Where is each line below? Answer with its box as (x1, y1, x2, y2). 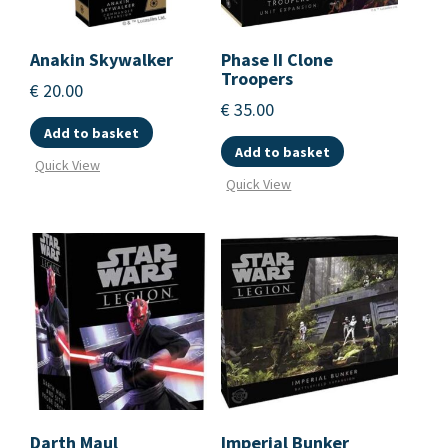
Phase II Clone (221, 47, 334, 71)
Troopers (221, 66, 294, 90)
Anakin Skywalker (30, 47, 173, 71)
